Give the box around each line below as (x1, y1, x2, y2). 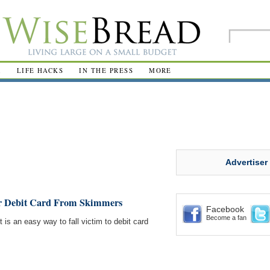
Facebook (206, 204, 244, 214)
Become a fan (206, 214, 246, 221)
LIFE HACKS (16, 66, 64, 75)
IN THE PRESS (79, 66, 134, 75)
